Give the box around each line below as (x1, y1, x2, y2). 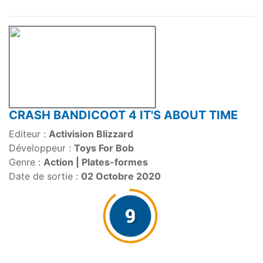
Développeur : (9, 142, 74, 154)
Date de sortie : (9, 170, 81, 183)
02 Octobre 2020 (81, 170, 161, 183)
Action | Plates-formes (43, 156, 148, 168)
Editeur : (9, 128, 49, 140)
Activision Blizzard (49, 128, 133, 140)
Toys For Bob (74, 142, 134, 154)
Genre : (9, 156, 43, 168)
